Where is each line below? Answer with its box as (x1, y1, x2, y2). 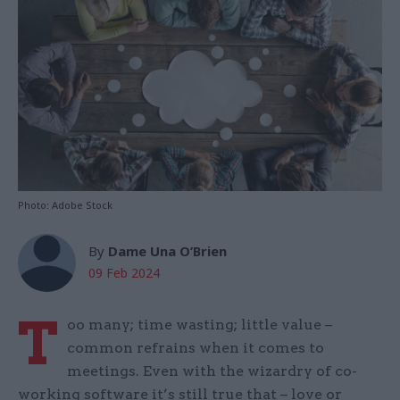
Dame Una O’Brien (108, 242, 227, 261)
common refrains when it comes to (67, 339, 324, 357)
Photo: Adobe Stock (18, 198, 112, 212)
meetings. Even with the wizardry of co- (67, 362, 357, 380)
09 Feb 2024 (88, 264, 160, 282)
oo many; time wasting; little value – (67, 316, 332, 334)
